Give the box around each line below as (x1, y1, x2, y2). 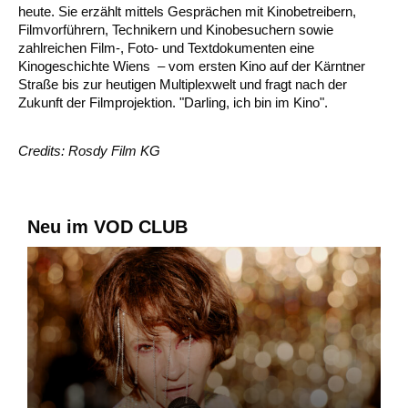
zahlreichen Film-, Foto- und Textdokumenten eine (18, 40, 314, 56)
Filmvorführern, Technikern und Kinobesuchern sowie (18, 22, 333, 38)
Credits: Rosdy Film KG (18, 143, 160, 159)
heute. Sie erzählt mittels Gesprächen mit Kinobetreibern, (18, 4, 356, 20)
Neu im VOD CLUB (27, 217, 188, 238)
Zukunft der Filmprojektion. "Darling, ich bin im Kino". (18, 95, 328, 111)
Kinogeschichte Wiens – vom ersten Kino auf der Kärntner (18, 58, 365, 75)
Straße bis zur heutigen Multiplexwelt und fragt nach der (18, 76, 347, 93)
